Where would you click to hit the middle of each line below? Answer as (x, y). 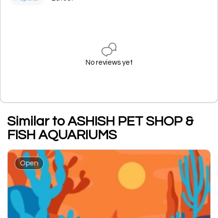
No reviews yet (109, 63)
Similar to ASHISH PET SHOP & (100, 121)
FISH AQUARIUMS (62, 135)
